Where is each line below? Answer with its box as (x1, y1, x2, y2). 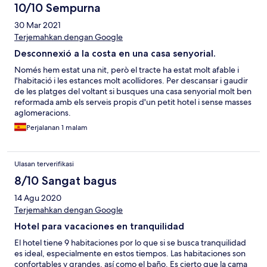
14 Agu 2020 (14, 193, 61, 204)
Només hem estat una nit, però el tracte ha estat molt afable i (14, 64, 239, 76)
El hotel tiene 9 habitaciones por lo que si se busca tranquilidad (14, 237, 246, 249)
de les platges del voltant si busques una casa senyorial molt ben (14, 86, 252, 97)
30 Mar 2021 (14, 20, 61, 31)
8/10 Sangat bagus (14, 173, 117, 188)
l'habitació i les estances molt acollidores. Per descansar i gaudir (14, 75, 248, 86)
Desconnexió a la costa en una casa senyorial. (14, 48, 216, 60)
